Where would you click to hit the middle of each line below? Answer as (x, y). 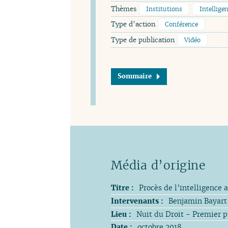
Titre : (122, 188)
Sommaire (135, 76)
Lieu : (121, 214)
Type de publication (144, 40)
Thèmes (125, 9)
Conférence (181, 24)
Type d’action (134, 24)
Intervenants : (137, 201)
